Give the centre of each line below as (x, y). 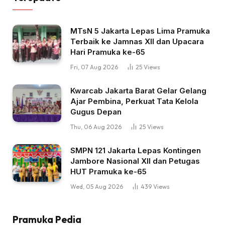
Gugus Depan (96, 112)
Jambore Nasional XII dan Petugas (135, 161)
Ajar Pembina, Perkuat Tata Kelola (134, 101)
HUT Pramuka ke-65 (108, 172)
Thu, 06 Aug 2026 (96, 127)
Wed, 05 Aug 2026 (97, 187)
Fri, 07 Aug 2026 (94, 67)
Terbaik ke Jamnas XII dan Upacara (137, 42)
